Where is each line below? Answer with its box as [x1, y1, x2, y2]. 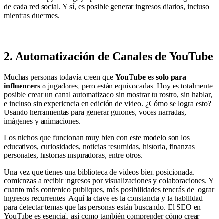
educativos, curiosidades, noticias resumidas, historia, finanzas [4, 142, 195, 151]
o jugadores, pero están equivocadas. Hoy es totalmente [40, 81, 213, 90]
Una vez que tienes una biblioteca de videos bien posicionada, [4, 167, 195, 176]
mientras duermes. [4, 11, 60, 20]
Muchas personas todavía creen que [4, 72, 115, 81]
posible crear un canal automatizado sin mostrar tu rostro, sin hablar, [4, 90, 212, 99]
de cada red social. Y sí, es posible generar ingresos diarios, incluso [4, 2, 209, 11]
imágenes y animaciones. [4, 116, 81, 125]
